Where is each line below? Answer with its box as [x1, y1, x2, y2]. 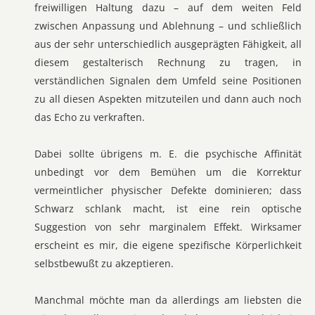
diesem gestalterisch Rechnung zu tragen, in [34, 56, 302, 69]
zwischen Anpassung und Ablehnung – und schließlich [34, 19, 302, 32]
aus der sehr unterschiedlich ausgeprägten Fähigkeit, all [34, 37, 302, 51]
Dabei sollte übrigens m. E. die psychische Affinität [34, 147, 302, 160]
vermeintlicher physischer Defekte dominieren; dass [34, 184, 302, 197]
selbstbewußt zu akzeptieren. [34, 257, 174, 270]
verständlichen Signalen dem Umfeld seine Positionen [34, 74, 302, 87]
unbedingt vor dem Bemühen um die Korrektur [34, 165, 302, 179]
